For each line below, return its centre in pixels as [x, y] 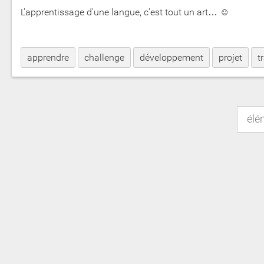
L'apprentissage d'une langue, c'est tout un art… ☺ [125, 12]
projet [230, 58]
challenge [104, 58]
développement [171, 58]
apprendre [48, 58]
